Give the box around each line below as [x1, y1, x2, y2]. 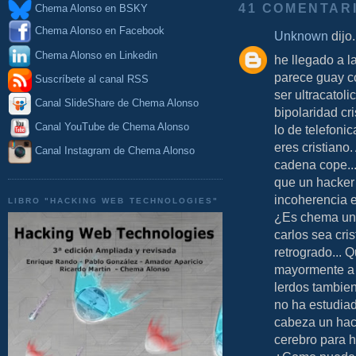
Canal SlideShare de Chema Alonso [35, 97, 199, 110]
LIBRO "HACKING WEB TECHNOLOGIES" [8, 195, 219, 205]
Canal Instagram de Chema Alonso [35, 145, 195, 157]
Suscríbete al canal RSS [35, 73, 149, 86]
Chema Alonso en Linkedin [32, 48, 157, 61]
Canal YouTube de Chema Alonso [35, 121, 189, 133]
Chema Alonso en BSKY [32, 2, 148, 15]
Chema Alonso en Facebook [35, 25, 164, 37]
